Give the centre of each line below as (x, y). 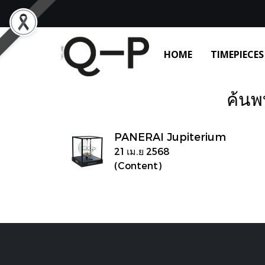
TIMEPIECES (237, 54)
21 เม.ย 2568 (142, 151)
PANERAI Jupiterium (170, 136)
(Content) (138, 165)
